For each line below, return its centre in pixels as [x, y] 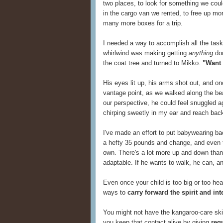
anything [201, 53]
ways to [115, 193]
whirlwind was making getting [146, 53]
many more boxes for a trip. [143, 23]
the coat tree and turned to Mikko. [153, 63]
